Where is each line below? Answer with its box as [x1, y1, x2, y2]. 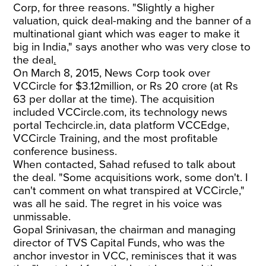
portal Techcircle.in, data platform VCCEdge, [13, 119, 230, 132]
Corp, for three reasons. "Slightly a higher [13, 1, 215, 14]
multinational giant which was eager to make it [13, 27, 240, 40]
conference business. [13, 145, 118, 158]
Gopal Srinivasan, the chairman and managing [13, 223, 236, 236]
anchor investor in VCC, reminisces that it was [13, 249, 237, 262]
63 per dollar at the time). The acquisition [13, 93, 215, 106]
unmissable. [13, 210, 71, 223]
